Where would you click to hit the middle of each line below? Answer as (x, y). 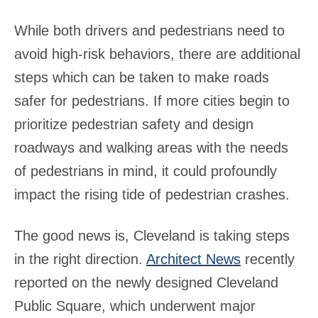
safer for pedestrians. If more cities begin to (152, 101)
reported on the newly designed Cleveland (146, 283)
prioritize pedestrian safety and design (134, 124)
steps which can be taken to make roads (142, 77)
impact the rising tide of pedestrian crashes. (152, 194)
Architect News (193, 259)
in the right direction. (80, 259)
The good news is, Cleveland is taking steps (152, 236)
